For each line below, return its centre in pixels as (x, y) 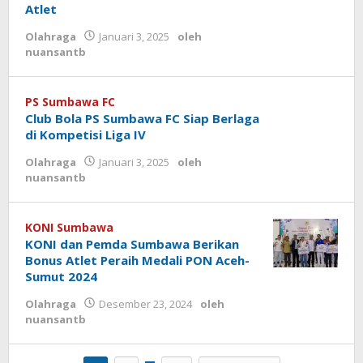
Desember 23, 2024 (145, 304)
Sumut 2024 (61, 276)
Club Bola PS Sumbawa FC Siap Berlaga (142, 118)
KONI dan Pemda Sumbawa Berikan (132, 244)
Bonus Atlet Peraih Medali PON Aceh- (137, 260)
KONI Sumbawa (69, 227)
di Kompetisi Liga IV (85, 135)
